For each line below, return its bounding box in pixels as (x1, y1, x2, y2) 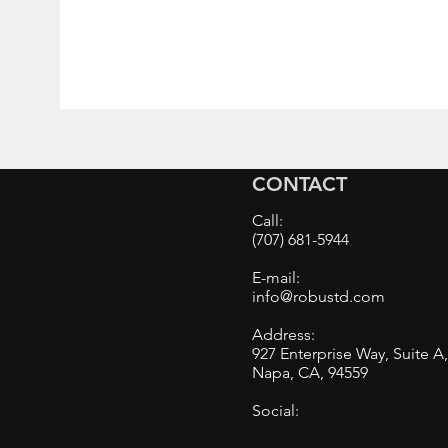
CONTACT (252, 172, 347, 196)
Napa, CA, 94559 (252, 363, 368, 382)
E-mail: (252, 268, 304, 287)
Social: (252, 401, 299, 420)
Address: (252, 325, 315, 344)
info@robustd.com (252, 287, 385, 306)
